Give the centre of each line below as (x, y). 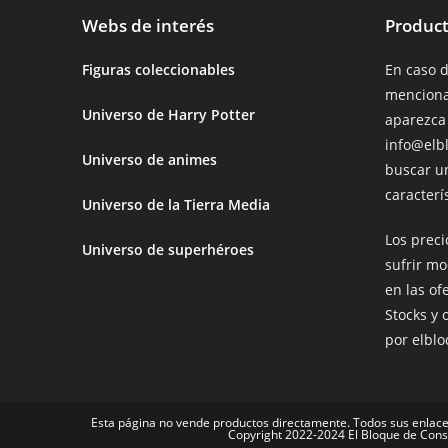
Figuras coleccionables (159, 69)
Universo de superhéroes (168, 249)
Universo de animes (150, 159)
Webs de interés (148, 25)
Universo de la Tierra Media (176, 204)
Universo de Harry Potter (169, 114)
